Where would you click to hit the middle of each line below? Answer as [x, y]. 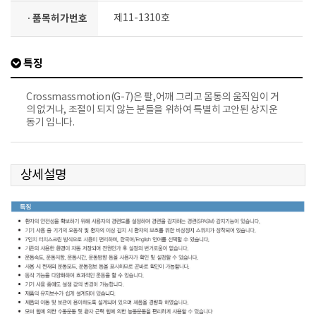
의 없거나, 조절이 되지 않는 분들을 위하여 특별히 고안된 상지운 [152, 110]
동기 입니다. [50, 122]
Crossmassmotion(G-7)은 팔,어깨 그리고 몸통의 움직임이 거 [153, 97]
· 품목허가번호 [57, 18]
